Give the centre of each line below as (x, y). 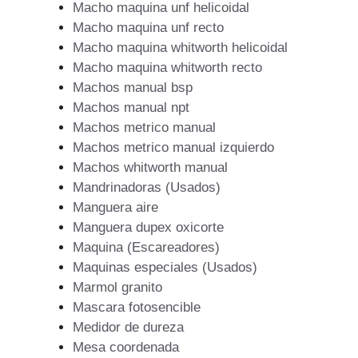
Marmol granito (117, 287)
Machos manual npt (131, 107)
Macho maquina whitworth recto (167, 67)
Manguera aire (115, 207)
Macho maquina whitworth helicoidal (180, 47)
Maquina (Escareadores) (146, 247)
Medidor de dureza (128, 327)
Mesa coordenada (126, 347)
